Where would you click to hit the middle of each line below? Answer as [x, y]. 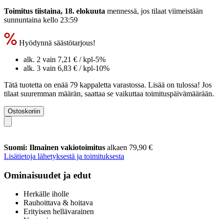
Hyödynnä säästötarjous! [56, 43]
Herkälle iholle [46, 194]
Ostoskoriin [24, 111]
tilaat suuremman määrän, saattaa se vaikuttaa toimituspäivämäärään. [109, 93]
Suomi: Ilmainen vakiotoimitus [55, 147]
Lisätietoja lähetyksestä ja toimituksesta [64, 156]
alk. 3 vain [41, 68]
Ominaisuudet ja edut [47, 175]
